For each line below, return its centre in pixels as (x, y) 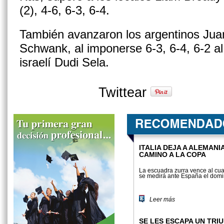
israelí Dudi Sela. (64, 62)
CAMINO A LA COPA (172, 154)
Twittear (124, 92)
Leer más (162, 199)
